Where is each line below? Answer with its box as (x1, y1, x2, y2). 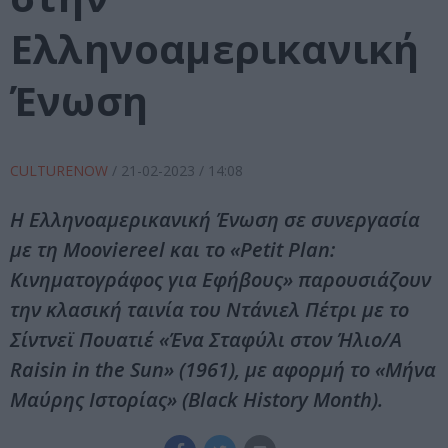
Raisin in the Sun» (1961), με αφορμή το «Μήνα (10, 356, 436, 384)
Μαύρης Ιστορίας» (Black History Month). (10, 386, 383, 414)
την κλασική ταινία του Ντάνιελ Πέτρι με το (10, 296, 409, 324)
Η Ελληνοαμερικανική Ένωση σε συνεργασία (10, 206, 420, 234)
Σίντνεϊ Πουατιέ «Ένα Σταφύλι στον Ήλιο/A (10, 326, 402, 354)
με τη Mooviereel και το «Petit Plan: (10, 236, 335, 264)
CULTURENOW (10, 161, 112, 181)
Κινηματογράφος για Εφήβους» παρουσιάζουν (10, 266, 431, 294)
